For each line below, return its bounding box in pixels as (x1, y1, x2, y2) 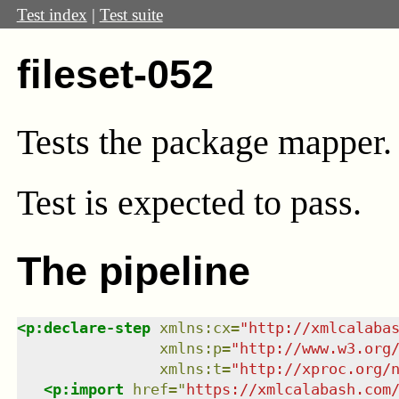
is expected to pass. (84, 183, 362, 224)
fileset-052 (16, 51, 214, 97)
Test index (16, 4, 87, 24)
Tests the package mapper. (16, 121, 392, 162)
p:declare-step (25, 318, 151, 337)
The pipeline (16, 248, 250, 294)
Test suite (99, 4, 163, 24)
